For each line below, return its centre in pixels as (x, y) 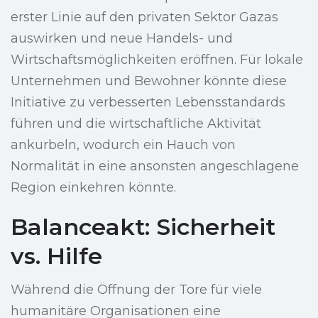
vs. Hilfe (56, 256)
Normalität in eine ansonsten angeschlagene (155, 166)
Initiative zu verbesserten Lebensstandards (148, 103)
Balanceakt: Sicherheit (143, 227)
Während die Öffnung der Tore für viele (136, 290)
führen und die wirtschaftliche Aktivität (136, 124)
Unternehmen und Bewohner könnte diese (149, 81)
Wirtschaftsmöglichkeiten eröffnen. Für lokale (157, 60)
